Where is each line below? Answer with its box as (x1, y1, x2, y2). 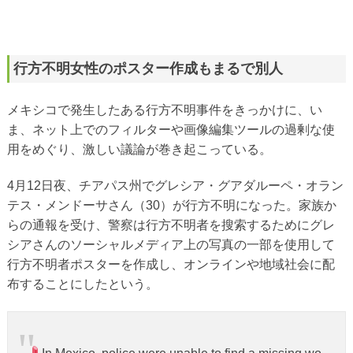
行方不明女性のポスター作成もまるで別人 (13, 61, 283, 76)
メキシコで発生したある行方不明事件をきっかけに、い (6, 102, 322, 117)
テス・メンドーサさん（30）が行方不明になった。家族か (6, 199, 336, 212)
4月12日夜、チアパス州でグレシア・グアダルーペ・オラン (6, 179, 344, 192)
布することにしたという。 (6, 277, 158, 291)
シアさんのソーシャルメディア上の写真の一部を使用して (6, 238, 335, 251)
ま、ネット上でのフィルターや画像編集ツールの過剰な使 (6, 122, 335, 136)
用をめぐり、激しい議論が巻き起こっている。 (6, 142, 272, 156)
